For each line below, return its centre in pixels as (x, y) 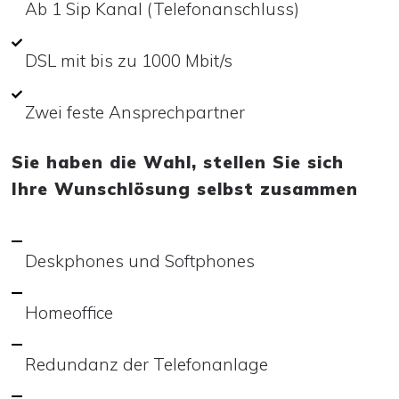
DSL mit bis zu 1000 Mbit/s (129, 60)
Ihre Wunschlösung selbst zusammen (185, 188)
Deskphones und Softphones (140, 261)
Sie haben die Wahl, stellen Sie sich (178, 162)
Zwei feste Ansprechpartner (135, 112)
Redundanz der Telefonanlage (149, 364)
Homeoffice (69, 312)
